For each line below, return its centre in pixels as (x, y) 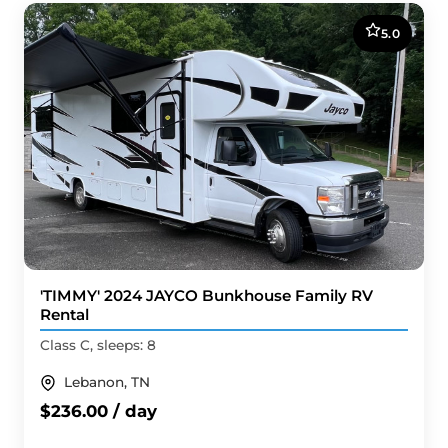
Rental (64, 314)
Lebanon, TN (107, 382)
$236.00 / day (98, 411)
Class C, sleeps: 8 (98, 345)
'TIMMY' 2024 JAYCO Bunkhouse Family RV (206, 295)
